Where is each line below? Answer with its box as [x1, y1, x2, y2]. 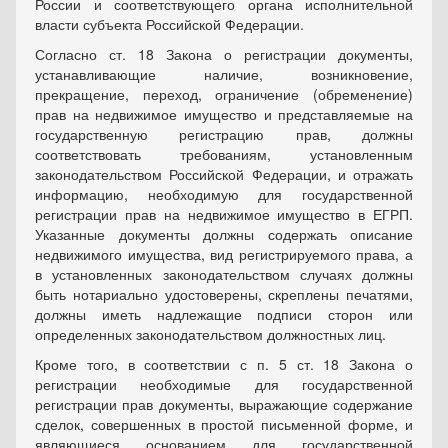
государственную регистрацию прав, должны [35, 124, 413, 145]
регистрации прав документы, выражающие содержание [35, 394, 413, 415]
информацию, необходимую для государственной [35, 184, 413, 205]
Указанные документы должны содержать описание [35, 224, 413, 245]
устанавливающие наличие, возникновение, [35, 64, 413, 85]
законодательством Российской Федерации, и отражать [35, 164, 413, 185]
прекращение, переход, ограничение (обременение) [35, 84, 413, 105]
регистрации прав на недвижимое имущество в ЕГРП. [35, 204, 413, 225]
